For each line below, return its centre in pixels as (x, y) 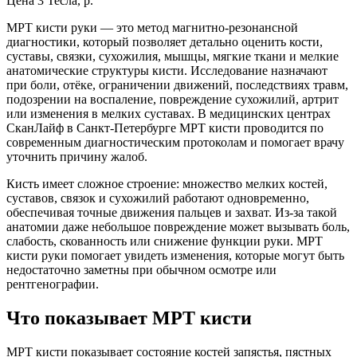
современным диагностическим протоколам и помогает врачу (175, 142)
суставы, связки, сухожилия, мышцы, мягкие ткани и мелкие (173, 56)
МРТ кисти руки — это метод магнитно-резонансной (152, 27)
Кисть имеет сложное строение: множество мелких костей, (167, 183)
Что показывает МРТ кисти (129, 318)
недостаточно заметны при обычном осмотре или (141, 269)
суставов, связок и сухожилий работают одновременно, (158, 198)
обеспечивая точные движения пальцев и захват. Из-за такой (172, 212)
